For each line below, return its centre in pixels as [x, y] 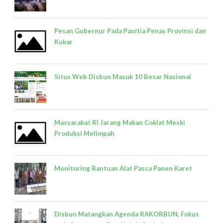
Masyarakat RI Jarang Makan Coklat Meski [120, 122]
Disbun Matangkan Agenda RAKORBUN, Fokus [127, 214]
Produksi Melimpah [84, 133]
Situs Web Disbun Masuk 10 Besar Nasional [123, 76]
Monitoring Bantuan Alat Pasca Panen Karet [123, 168]
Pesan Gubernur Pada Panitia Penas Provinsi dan [130, 31]
